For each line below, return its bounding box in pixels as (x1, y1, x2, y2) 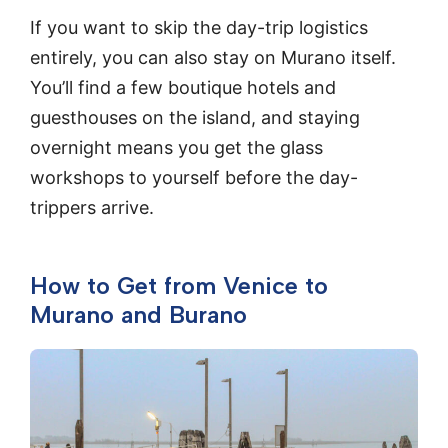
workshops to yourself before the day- (30, 167, 358, 189)
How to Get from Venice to (30, 271, 328, 301)
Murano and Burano (30, 300, 247, 330)
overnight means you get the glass (30, 137, 323, 159)
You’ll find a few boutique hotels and (30, 77, 336, 99)
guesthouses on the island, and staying (30, 107, 360, 129)
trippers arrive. (30, 197, 154, 219)
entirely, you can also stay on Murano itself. (30, 47, 396, 69)
